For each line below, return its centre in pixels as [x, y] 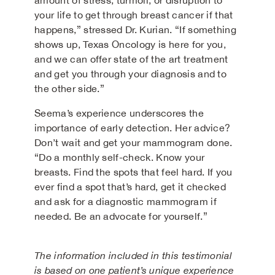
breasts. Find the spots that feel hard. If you [134, 172]
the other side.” [70, 88]
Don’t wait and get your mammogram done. [134, 142]
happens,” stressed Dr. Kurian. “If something [136, 29]
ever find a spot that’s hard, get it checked [130, 187]
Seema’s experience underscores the [119, 113]
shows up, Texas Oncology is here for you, [130, 44]
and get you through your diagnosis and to [131, 74]
